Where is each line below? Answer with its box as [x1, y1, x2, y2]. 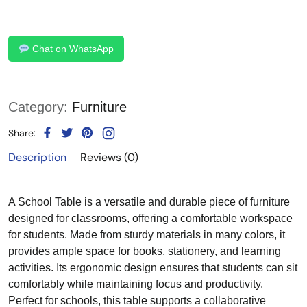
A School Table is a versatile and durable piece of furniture [8, 196, 290, 208]
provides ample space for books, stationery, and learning [8, 245, 281, 258]
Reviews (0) [80, 150, 138, 165]
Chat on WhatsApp [29, 43, 114, 55]
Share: [8, 126, 36, 139]
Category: [8, 99, 72, 115]
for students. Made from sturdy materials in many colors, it [8, 229, 285, 241]
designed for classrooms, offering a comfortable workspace [8, 212, 293, 225]
